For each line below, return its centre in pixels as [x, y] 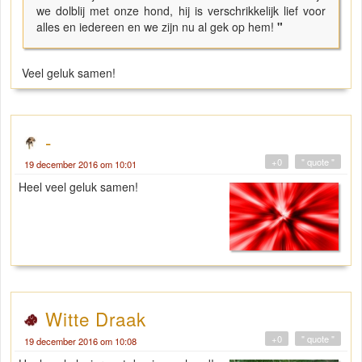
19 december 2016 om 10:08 [80, 341]
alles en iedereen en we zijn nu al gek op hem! [157, 26]
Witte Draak [96, 318]
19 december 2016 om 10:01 [80, 164]
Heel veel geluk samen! [78, 186]
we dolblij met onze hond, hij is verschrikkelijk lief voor [181, 10]
